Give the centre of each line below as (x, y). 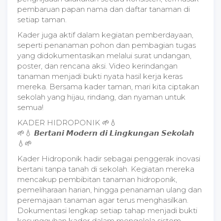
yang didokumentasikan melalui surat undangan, (104, 55)
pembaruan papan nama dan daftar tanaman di (104, 9)
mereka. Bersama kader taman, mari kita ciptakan (108, 87)
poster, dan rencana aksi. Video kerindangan (97, 66)
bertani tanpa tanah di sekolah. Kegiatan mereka (106, 169)
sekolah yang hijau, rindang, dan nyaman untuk (101, 97)
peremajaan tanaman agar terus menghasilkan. (103, 200)
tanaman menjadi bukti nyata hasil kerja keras (100, 76)
